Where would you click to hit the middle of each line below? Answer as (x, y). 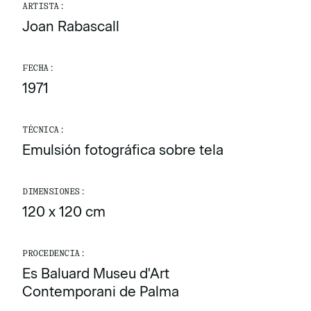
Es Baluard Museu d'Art (96, 274)
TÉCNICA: (43, 130)
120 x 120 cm (64, 212)
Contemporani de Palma (101, 292)
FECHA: (38, 68)
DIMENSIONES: (54, 192)
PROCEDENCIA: (54, 253)
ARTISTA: (43, 6)
